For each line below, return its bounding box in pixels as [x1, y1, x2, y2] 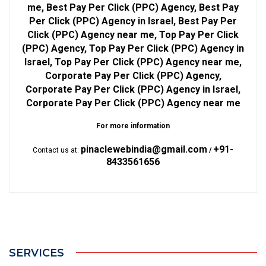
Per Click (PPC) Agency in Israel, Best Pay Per [29, 15, 237, 27]
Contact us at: [33, 146, 81, 155]
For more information [96, 122, 170, 131]
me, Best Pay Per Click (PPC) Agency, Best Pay [27, 2, 239, 14]
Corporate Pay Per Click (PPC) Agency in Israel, [26, 84, 240, 96]
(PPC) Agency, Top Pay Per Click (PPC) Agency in [22, 43, 244, 55]
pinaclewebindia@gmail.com [81, 144, 207, 156]
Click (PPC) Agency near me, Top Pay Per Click [27, 29, 239, 41]
